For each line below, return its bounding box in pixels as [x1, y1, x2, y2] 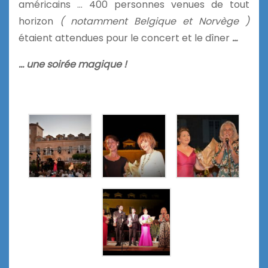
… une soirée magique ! [19, 57, 127, 72]
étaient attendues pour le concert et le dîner [19, 31, 232, 45]
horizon [19, 14, 60, 29]
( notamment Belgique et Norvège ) [60, 14, 249, 29]
